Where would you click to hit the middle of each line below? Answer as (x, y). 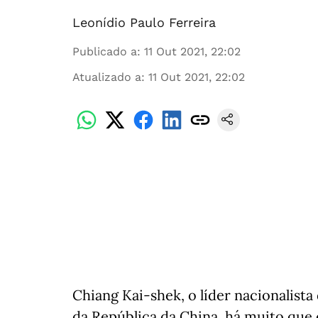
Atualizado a (107, 77)
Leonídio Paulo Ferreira (144, 22)
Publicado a (105, 51)
